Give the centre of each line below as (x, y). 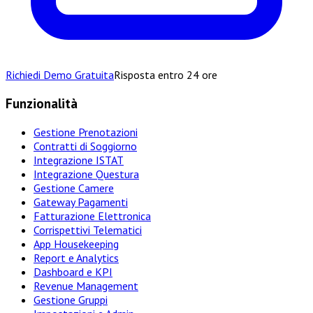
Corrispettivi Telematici (88, 230)
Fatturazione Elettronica (92, 216)
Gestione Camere (74, 188)
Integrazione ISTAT (79, 160)
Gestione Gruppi (71, 299)
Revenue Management (86, 285)
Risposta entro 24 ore (166, 75)
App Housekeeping (76, 243)
